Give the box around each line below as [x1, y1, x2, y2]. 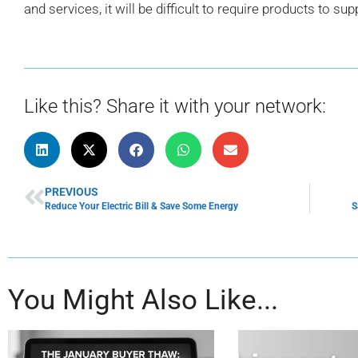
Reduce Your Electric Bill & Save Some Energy [45, 200, 238, 212]
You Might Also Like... [8, 283, 278, 316]
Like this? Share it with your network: [24, 94, 326, 117]
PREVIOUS [45, 185, 98, 198]
